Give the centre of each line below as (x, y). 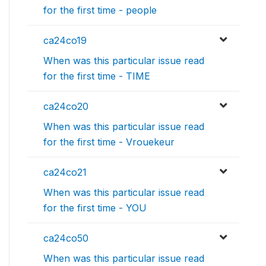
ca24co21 (65, 172)
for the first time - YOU (95, 208)
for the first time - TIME (97, 76)
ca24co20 (66, 106)
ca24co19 (65, 40)
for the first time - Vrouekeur (109, 142)
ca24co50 (66, 238)
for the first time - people (100, 10)
